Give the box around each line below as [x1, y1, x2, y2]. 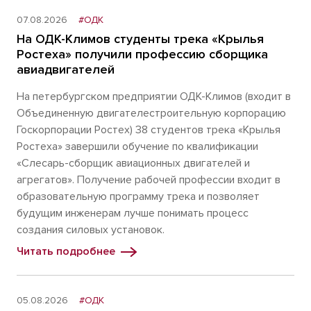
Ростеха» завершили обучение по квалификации [17, 140, 258, 154]
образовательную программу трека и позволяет [17, 190, 260, 204]
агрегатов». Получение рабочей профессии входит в [17, 173, 280, 187]
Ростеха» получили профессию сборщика [17, 47, 268, 62]
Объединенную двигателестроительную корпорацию [17, 106, 286, 121]
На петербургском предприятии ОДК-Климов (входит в [17, 90, 291, 104]
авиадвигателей [17, 62, 115, 78]
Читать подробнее [17, 244, 115, 259]
